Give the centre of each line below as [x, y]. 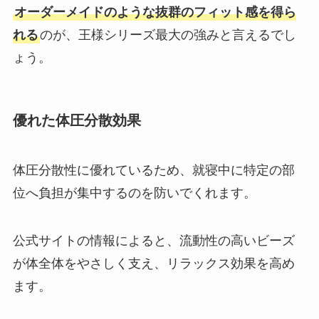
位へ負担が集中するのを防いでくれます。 [134, 193]
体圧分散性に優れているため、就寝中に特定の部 [153, 170]
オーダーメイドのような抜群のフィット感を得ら [155, 12]
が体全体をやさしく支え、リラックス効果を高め [153, 264]
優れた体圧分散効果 [77, 121]
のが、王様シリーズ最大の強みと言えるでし [168, 35]
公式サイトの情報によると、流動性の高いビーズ [153, 241]
